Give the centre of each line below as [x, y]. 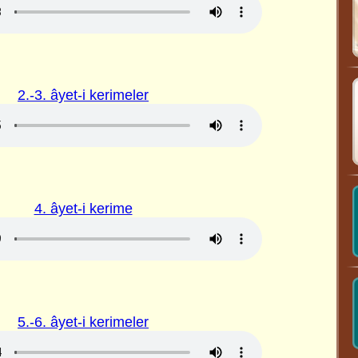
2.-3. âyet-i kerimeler [83, 95]
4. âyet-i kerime [83, 209]
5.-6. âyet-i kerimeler [83, 322]
